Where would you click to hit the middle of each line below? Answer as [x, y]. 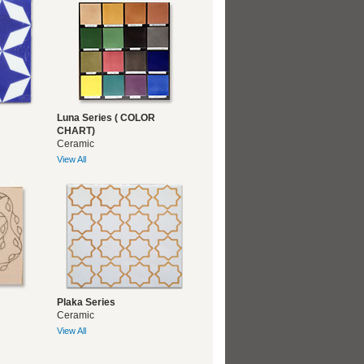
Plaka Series [86, 302]
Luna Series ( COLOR [106, 118]
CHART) [76, 131]
